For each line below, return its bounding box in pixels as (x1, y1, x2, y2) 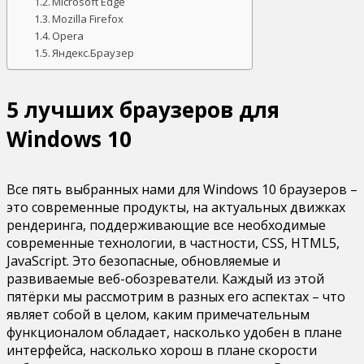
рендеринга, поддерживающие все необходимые (6, 215, 326, 234)
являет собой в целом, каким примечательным (6, 305, 310, 323)
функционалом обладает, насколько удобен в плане (6, 323, 342, 341)
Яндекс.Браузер (52, 45, 135, 60)
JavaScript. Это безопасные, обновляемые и (6, 251, 280, 270)
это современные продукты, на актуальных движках (6, 197, 345, 216)
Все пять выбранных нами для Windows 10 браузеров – (6, 180, 357, 198)
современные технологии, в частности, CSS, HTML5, (6, 233, 340, 252)
